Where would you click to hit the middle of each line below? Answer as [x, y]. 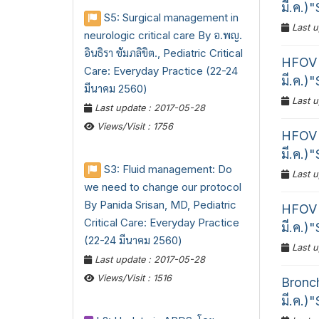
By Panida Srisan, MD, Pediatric [160, 205]
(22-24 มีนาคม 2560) [133, 241]
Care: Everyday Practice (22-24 [161, 71]
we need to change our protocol [163, 187]
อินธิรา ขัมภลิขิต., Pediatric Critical [163, 53]
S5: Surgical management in [171, 18]
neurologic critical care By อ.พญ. [163, 36]
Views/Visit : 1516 [133, 278]
